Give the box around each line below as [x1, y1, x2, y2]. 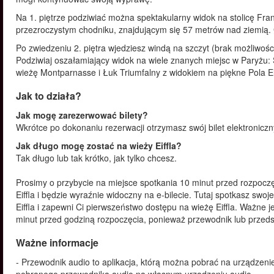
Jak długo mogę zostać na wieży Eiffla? [16, 139, 184, 152]
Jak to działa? [16, 89, 81, 103]
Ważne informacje [16, 235, 98, 250]
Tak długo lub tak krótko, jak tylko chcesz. [16, 152, 179, 164]
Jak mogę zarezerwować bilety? [16, 109, 150, 121]
